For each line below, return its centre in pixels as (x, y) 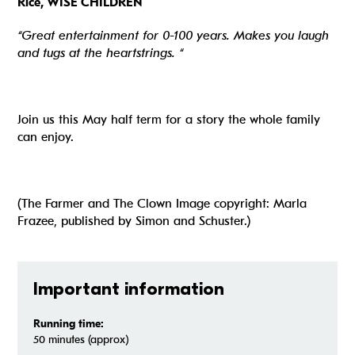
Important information (129, 289)
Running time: (69, 324)
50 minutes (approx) (81, 340)
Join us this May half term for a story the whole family (169, 120)
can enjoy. (46, 137)
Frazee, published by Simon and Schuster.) (134, 221)
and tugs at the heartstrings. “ (101, 53)
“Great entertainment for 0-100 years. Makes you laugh (174, 36)
